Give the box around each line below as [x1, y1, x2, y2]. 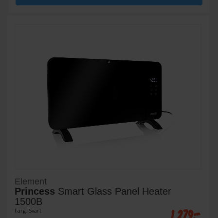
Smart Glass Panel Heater [55, 186, 171, 197]
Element [15, 177, 47, 187]
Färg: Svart [15, 207, 41, 215]
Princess [15, 186, 55, 197]
